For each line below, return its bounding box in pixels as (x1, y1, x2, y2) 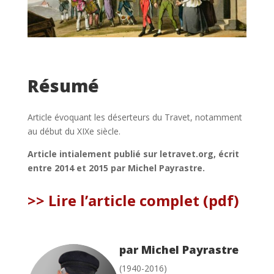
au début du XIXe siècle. (27, 125, 120, 137)
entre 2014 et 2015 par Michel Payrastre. (27, 161, 205, 174)
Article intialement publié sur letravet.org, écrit (27, 147, 239, 160)
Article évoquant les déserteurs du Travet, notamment (27, 111, 242, 123)
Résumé (27, 73, 99, 97)
